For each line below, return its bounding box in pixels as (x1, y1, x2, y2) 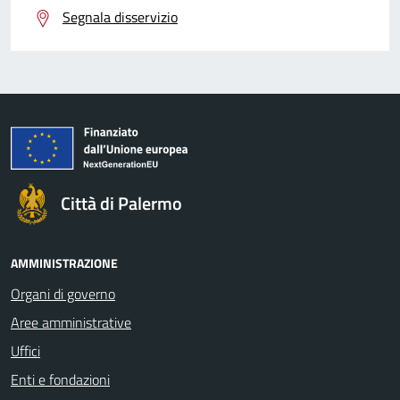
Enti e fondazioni (11, 368, 110, 390)
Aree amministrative (11, 311, 131, 333)
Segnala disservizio (62, 6, 178, 29)
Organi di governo (11, 282, 115, 304)
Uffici (11, 339, 40, 362)
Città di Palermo (61, 188, 182, 217)
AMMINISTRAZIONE (11, 253, 118, 272)
